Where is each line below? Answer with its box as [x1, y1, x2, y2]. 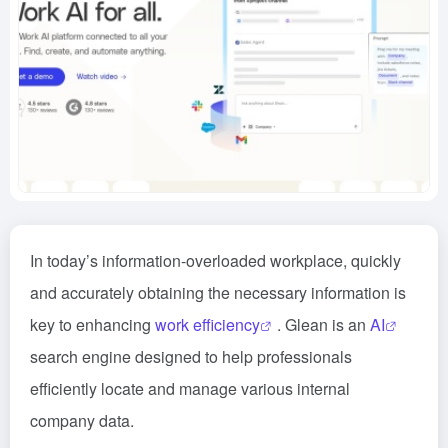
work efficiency [155, 313, 260, 336]
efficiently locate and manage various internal [30, 377, 350, 400]
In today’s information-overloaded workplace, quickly [30, 249, 401, 272]
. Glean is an [277, 313, 370, 336]
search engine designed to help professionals [30, 345, 352, 368]
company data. [30, 409, 134, 432]
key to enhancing [30, 313, 155, 336]
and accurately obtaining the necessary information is [30, 281, 406, 304]
